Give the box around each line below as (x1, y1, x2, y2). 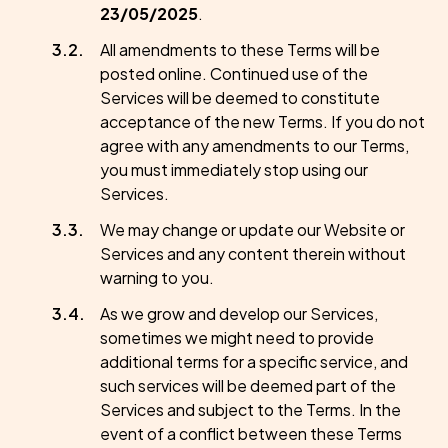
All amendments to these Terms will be (100, 39, 380, 60)
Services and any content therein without (100, 243, 406, 264)
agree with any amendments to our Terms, (100, 135, 409, 156)
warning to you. (100, 267, 214, 288)
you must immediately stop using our (100, 159, 368, 180)
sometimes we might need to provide (100, 327, 374, 348)
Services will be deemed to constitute (100, 87, 380, 108)
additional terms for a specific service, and (100, 351, 408, 372)
